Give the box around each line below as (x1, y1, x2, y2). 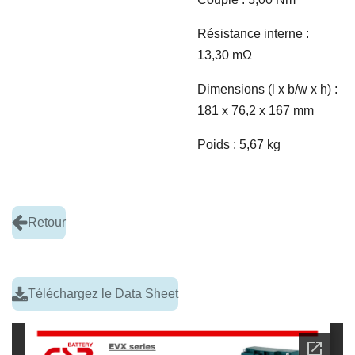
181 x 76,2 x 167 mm (197, 103, 314, 117)
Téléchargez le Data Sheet (28, 287, 178, 301)
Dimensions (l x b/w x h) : (197, 82, 338, 96)
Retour (28, 216, 66, 230)
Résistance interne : (197, 26, 309, 40)
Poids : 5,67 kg (197, 137, 281, 151)
